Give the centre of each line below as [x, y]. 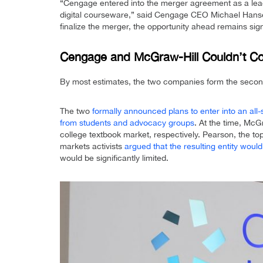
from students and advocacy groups [127, 123]
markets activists [92, 146]
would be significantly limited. [114, 158]
